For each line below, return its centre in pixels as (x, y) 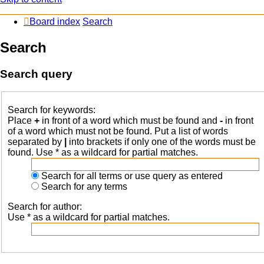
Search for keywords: (52, 110)
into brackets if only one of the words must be (161, 142)
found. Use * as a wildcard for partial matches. (103, 152)
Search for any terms (83, 187)
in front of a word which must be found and (130, 121)
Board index (55, 21)
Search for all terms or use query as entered (131, 176)
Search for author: (45, 207)
